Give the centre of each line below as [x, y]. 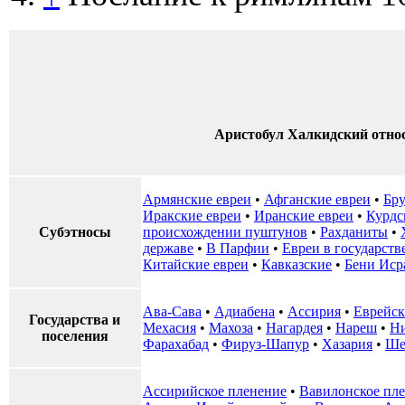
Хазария [347, 344]
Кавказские [297, 265]
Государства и [75, 320]
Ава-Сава [172, 312]
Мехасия [170, 328]
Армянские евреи [197, 200]
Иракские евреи [192, 216]
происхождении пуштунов [225, 232]
